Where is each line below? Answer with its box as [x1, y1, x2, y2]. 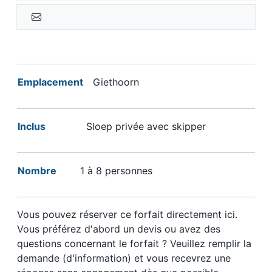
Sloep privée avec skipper [77, 120, 206, 133]
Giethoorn [87, 76, 142, 89]
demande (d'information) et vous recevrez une [17, 252, 231, 265]
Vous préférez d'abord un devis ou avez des [17, 223, 220, 236]
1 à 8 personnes [80, 165, 155, 177]
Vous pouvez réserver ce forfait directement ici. [17, 208, 237, 221]
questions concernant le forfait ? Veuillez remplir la [17, 237, 251, 250]
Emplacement [18, 76, 83, 89]
